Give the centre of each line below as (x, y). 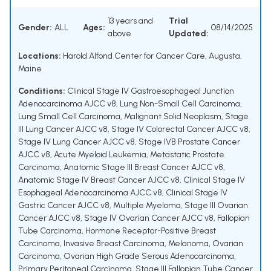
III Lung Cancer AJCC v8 (63, 129)
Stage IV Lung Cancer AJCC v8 (77, 142)
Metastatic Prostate (187, 155)
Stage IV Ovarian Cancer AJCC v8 (149, 218)
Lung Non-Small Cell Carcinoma (180, 104)
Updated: (189, 34)
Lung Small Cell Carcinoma (69, 117)
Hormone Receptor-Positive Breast (151, 231)
